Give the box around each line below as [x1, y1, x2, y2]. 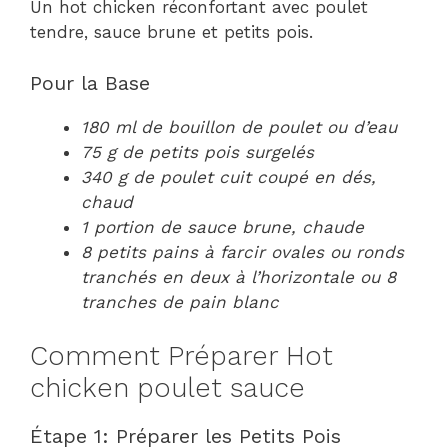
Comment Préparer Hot [30, 340, 333, 372]
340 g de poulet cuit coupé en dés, [81, 166, 376, 187]
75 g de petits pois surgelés [81, 141, 314, 162]
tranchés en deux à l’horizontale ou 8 [81, 266, 396, 287]
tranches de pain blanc [81, 291, 279, 312]
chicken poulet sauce [30, 372, 305, 404]
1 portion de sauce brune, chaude [81, 216, 364, 237]
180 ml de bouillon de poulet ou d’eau [81, 116, 397, 137]
